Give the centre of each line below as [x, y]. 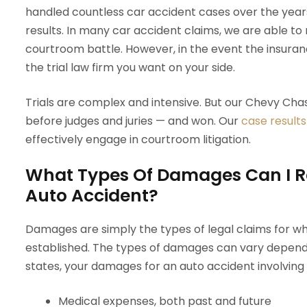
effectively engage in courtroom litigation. [138, 140]
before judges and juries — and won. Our [133, 121]
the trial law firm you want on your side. [130, 68]
